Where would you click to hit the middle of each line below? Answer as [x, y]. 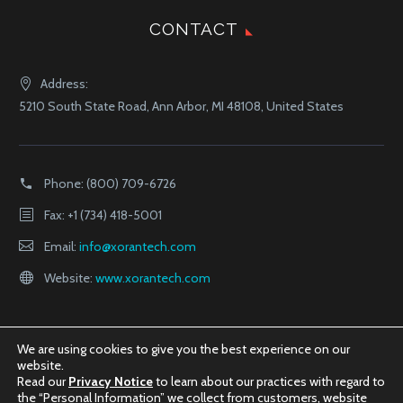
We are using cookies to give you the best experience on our [184, 349]
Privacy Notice [111, 381]
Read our [43, 381]
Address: [64, 83]
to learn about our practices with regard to [269, 381]
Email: [62, 246]
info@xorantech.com [138, 246]
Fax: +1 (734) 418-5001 [103, 215]
